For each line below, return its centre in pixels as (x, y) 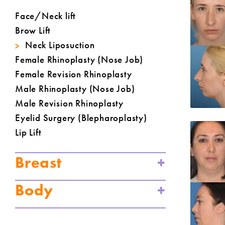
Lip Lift (28, 133)
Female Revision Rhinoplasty (74, 75)
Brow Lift (33, 31)
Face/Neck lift (46, 16)
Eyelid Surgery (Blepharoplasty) (81, 118)
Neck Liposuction (60, 45)
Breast (38, 163)
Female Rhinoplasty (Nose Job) (79, 60)
